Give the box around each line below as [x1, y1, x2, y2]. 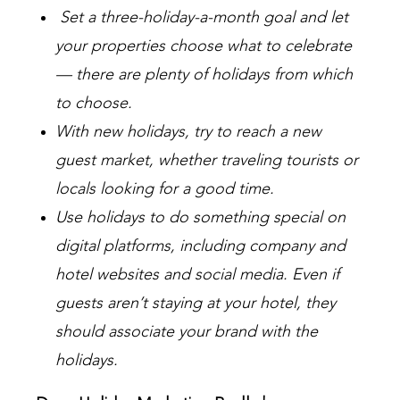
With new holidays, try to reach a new [55, 123, 321, 140]
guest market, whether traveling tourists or [55, 152, 358, 169]
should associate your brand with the [55, 323, 318, 340]
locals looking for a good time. [55, 180, 274, 197]
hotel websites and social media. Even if [55, 266, 339, 283]
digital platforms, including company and [55, 237, 346, 254]
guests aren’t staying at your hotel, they [55, 295, 336, 312]
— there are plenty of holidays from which [55, 66, 353, 83]
